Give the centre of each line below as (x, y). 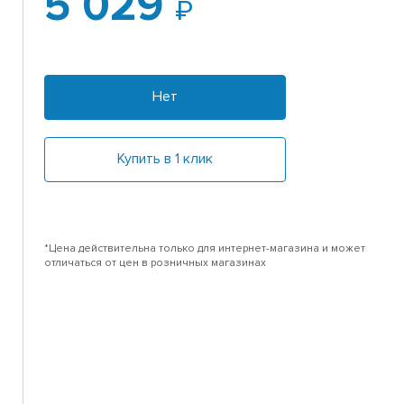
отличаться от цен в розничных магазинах (156, 263)
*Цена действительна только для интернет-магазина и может (205, 249)
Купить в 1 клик (165, 159)
